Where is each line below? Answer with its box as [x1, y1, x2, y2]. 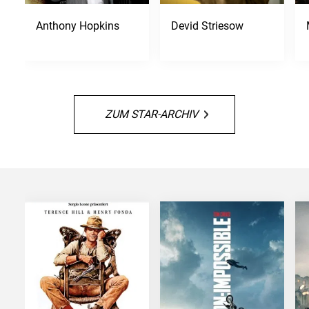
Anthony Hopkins [35, 19, 119, 32]
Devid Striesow [170, 19, 243, 32]
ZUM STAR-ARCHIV [105, 108, 198, 121]
